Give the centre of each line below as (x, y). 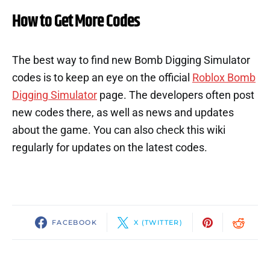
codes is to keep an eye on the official (102, 78)
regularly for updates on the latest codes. (110, 148)
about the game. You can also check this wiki (119, 130)
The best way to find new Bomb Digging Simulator (131, 60)
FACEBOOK (74, 222)
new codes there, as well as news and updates (123, 113)
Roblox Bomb (224, 78)
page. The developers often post (176, 95)
